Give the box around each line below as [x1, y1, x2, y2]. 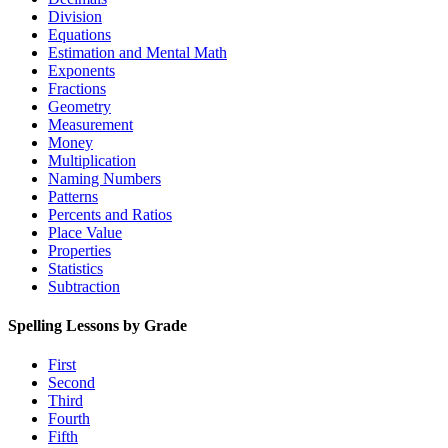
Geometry [48, 97, 111, 115]
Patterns [48, 187, 98, 205]
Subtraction [48, 277, 120, 295]
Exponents [48, 61, 115, 79]
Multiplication [48, 151, 136, 169]
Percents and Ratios [48, 205, 172, 223]
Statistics [48, 259, 103, 277]
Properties [48, 241, 111, 259]
